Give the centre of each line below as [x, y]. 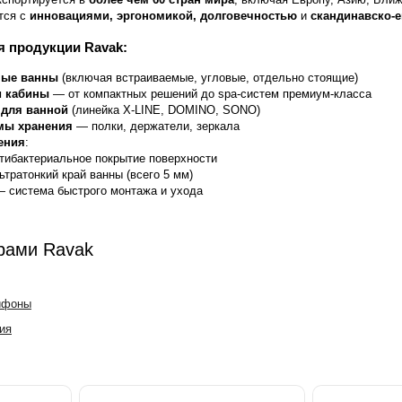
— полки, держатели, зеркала [156, 127]
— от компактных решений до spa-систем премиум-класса [210, 94]
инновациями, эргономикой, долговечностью [163, 16]
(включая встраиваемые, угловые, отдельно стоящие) [208, 78]
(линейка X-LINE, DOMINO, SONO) [164, 110]
